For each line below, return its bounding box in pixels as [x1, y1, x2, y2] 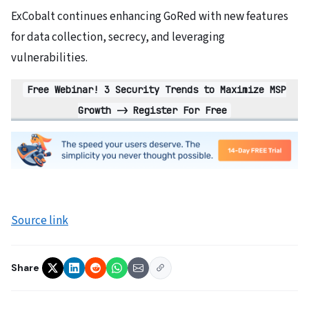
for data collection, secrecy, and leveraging [11, 29, 225, 46]
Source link [11, 212, 68, 229]
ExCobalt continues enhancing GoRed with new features [11, 8, 288, 26]
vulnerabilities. [11, 50, 88, 67]
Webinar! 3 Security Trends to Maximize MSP [54, 83, 286, 97]
